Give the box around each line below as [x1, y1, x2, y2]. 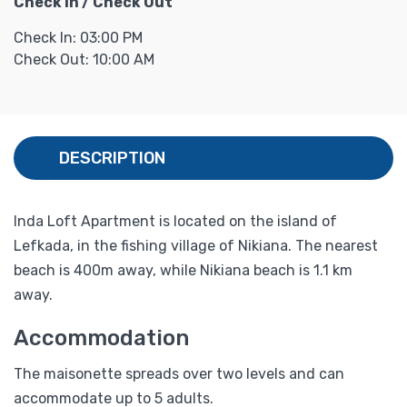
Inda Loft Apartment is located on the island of [14, 212, 337, 230]
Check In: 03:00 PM [14, 28, 143, 46]
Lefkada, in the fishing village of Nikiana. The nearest [14, 236, 378, 254]
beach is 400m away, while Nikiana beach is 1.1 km [14, 261, 352, 279]
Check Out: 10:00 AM [14, 50, 154, 68]
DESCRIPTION [59, 147, 165, 168]
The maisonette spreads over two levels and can [14, 364, 344, 382]
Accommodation [14, 324, 189, 351]
